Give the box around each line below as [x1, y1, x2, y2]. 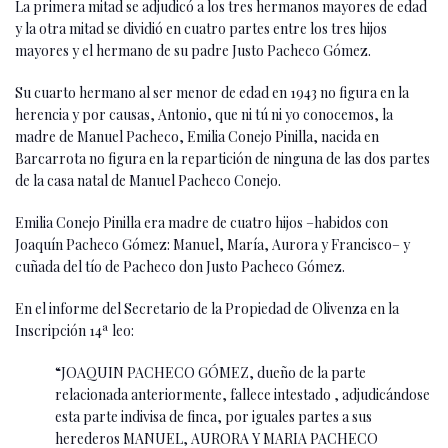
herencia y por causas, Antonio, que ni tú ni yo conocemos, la [15, 104, 393, 124]
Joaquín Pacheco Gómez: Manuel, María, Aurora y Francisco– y [15, 234, 410, 254]
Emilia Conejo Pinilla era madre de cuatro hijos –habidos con [15, 212, 388, 232]
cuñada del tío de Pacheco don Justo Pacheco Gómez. [15, 256, 345, 276]
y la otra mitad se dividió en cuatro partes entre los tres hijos [15, 18, 387, 38]
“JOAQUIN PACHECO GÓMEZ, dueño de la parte [55, 362, 366, 382]
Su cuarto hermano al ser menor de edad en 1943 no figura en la [15, 82, 409, 102]
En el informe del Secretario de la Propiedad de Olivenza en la [15, 298, 399, 318]
